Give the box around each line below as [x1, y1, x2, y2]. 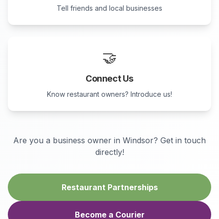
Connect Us [86, 73, 133, 84]
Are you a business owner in [13, 135, 123, 145]
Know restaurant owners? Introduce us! [47, 90, 172, 98]
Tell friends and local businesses [57, 4, 162, 12]
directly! [95, 147, 124, 157]
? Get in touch [153, 135, 206, 145]
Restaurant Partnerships [61, 182, 158, 192]
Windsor [123, 135, 153, 145]
